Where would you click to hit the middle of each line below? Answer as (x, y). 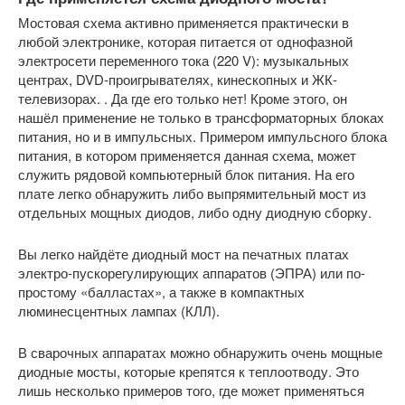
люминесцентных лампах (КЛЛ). (119, 311)
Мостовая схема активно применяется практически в (184, 22)
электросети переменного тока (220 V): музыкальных (184, 60)
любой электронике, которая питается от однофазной (185, 41)
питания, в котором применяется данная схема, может (187, 155)
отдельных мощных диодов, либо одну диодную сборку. (195, 212)
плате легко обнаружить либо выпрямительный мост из (192, 193)
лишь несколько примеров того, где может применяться (191, 390)
